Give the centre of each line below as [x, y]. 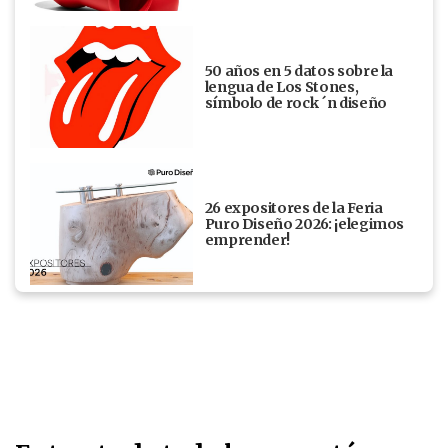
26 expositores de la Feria [293, 207]
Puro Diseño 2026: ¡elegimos [304, 223]
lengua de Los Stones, [281, 86]
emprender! [248, 239]
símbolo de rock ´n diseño [295, 102]
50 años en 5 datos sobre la [299, 70]
